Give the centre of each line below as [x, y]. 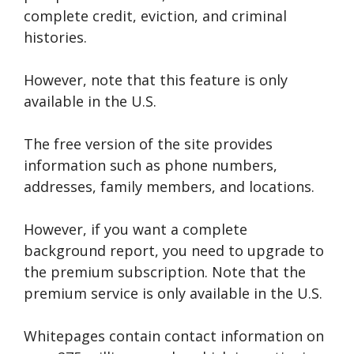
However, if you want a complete [136, 229]
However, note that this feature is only [156, 80]
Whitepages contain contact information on [174, 336]
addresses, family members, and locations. [169, 186]
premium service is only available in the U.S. [173, 293]
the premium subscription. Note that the [165, 272]
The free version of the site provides [148, 144]
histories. [55, 37]
